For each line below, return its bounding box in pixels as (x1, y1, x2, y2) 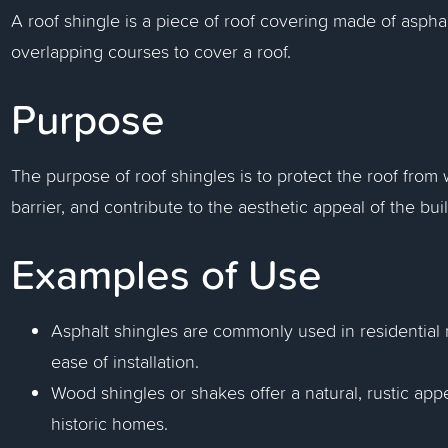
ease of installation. (51, 349, 200, 374)
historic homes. (51, 411, 169, 436)
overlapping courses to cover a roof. (11, 39, 292, 64)
